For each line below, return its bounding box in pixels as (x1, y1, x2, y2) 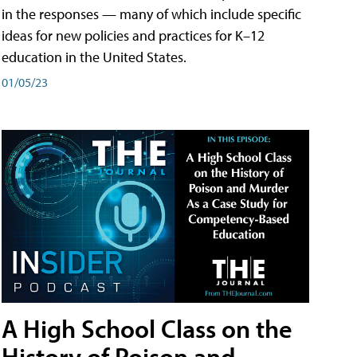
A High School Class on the (2, 312, 292, 344)
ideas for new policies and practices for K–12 (2, 26, 265, 45)
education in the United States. (2, 48, 186, 67)
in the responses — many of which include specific (2, 5, 301, 24)
